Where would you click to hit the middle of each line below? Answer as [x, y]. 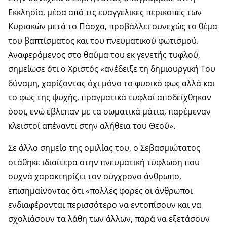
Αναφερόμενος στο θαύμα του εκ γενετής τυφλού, [104, 55]
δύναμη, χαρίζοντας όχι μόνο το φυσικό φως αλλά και [111, 83]
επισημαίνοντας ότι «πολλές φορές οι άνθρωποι [100, 191]
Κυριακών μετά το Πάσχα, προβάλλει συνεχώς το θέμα [113, 27]
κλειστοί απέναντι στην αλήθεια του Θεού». [92, 126]
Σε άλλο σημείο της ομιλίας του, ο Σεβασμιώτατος [104, 148]
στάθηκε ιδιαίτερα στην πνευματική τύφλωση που [104, 162]
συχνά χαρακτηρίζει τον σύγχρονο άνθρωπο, [95, 177]
